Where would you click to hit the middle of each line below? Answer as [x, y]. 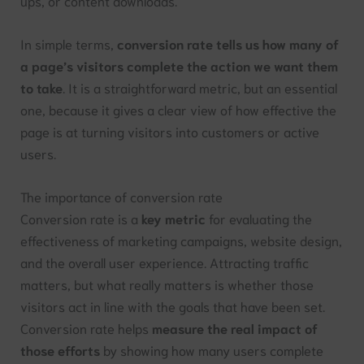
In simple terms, [69, 44]
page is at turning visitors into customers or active [170, 132]
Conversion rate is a [81, 219]
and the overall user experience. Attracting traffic [165, 262]
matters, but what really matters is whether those [167, 284]
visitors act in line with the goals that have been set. [173, 306]
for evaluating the [259, 219]
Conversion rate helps [87, 328]
